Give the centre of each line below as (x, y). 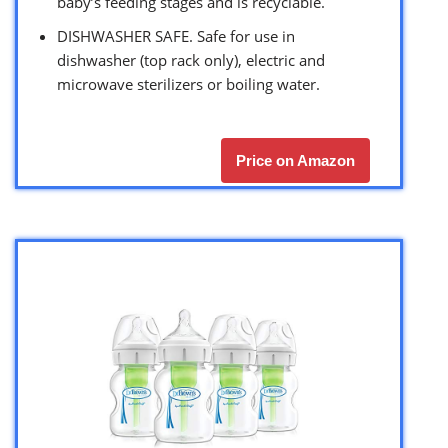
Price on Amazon (295, 160)
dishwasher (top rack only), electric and (191, 59)
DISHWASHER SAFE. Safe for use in (176, 35)
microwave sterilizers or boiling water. (188, 83)
